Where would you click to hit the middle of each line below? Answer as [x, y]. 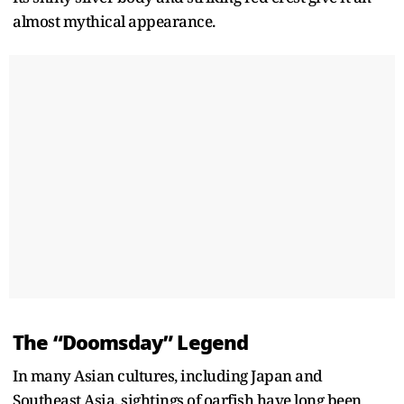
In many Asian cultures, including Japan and [168, 375]
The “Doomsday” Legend [131, 342]
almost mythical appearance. [114, 21]
